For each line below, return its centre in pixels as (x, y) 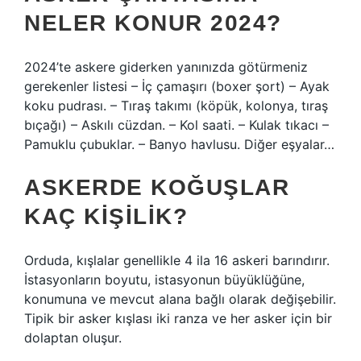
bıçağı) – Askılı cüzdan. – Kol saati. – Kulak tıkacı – (176, 125)
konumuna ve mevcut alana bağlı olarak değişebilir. (180, 299)
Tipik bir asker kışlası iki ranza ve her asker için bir (178, 318)
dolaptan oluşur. (73, 338)
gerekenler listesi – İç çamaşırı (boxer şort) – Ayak (177, 86)
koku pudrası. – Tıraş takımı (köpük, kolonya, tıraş (176, 106)
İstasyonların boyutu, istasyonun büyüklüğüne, (164, 280)
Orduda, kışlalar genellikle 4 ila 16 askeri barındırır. (177, 260)
